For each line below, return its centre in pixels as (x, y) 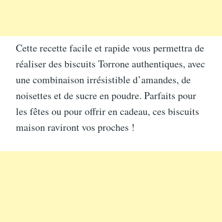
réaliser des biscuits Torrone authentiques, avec (111, 63)
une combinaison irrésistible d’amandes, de (103, 79)
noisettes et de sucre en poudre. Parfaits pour (106, 95)
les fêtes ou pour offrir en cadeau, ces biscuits (108, 111)
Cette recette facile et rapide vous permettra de (110, 48)
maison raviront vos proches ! (75, 127)
